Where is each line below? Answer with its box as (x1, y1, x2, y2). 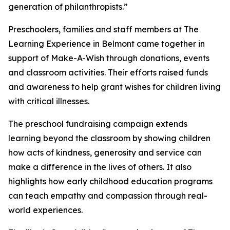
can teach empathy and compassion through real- (8, 190, 207, 201)
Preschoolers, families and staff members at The (8, 24, 199, 35)
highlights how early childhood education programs (8, 176, 213, 187)
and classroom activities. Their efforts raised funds (8, 67, 208, 78)
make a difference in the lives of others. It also (8, 162, 191, 172)
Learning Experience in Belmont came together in (8, 39, 205, 49)
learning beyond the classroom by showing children (8, 133, 210, 144)
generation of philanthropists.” (8, 2, 128, 12)
